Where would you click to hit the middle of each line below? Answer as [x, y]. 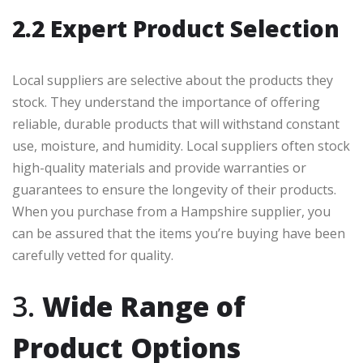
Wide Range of [144, 307]
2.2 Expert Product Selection [176, 29]
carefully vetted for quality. [93, 256]
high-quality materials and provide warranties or [159, 168]
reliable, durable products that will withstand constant [176, 124]
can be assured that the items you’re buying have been [179, 234]
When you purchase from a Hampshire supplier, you [171, 212]
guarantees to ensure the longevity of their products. [174, 190]
